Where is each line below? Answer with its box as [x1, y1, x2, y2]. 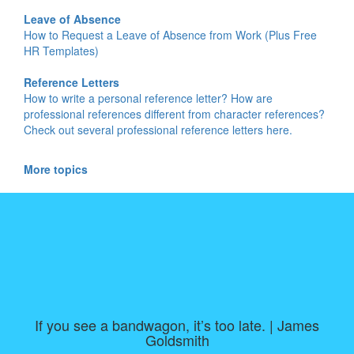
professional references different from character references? [24, 106, 325, 122]
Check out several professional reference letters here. [24, 122, 292, 138]
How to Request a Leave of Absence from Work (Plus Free [24, 27, 317, 43]
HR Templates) [24, 43, 99, 59]
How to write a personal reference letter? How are [24, 90, 273, 107]
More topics [24, 161, 88, 178]
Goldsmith [145, 330, 209, 351]
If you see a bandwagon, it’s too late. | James [35, 314, 319, 336]
